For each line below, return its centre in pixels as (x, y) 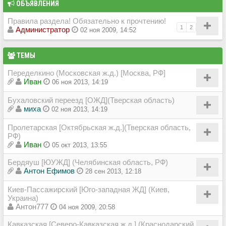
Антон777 (32, 206)
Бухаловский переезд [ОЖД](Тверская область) (91, 100)
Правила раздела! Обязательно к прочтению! (87, 21)
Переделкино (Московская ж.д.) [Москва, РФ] (87, 73)
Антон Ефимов (49, 171)
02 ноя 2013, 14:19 (79, 109)
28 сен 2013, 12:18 (113, 171)
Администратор (43, 29)
